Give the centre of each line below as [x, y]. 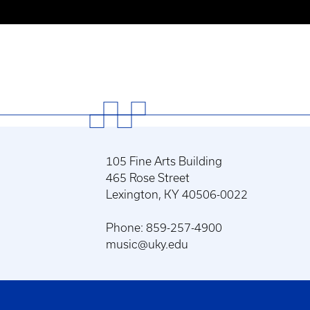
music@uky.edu [147, 244]
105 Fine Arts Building [164, 161]
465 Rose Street [147, 178]
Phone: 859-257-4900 [164, 228]
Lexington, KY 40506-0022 [176, 194]
